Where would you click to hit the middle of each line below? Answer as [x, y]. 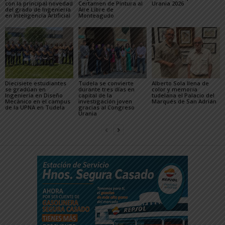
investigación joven [105, 101]
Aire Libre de [96, 10]
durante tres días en [106, 89]
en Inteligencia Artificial [38, 16]
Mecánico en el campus [38, 101]
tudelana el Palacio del [183, 95]
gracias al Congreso [106, 107]
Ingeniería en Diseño [34, 95]
